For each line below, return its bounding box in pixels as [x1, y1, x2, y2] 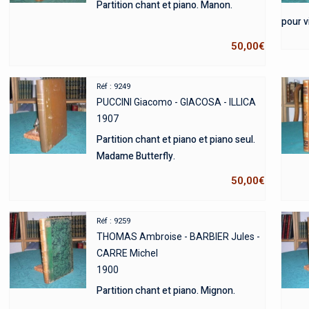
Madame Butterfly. [96, 148, 175, 163]
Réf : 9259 [96, 216, 130, 226]
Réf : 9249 [96, 81, 130, 91]
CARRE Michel [96, 247, 158, 259]
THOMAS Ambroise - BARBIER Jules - [96, 230, 260, 242]
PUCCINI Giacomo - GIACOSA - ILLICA [96, 96, 256, 108]
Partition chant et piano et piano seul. [96, 132, 255, 147]
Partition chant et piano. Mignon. [96, 283, 235, 298]
